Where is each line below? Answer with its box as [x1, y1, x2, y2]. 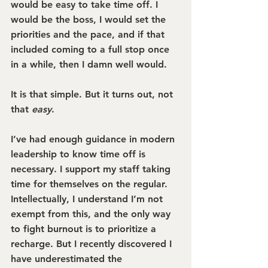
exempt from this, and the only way [11, 208, 173, 220]
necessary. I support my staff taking [11, 163, 173, 175]
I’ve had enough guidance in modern [11, 133, 178, 145]
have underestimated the [11, 253, 125, 264]
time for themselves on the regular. [11, 178, 170, 190]
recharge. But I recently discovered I [11, 238, 175, 249]
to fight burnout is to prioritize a [11, 223, 159, 234]
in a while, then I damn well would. [11, 59, 167, 70]
